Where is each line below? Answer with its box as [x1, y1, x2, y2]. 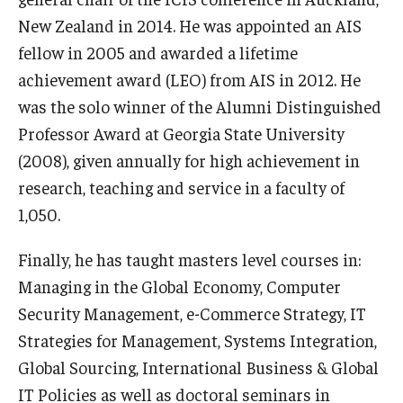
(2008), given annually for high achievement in [18, 149, 360, 171]
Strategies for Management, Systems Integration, [18, 329, 377, 351]
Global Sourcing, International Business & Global [18, 356, 379, 378]
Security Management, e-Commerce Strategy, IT [18, 302, 366, 324]
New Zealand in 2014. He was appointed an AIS [18, 14, 362, 36]
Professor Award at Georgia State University [18, 122, 345, 144]
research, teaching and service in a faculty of [18, 176, 345, 198]
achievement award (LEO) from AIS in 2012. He [18, 68, 361, 90]
